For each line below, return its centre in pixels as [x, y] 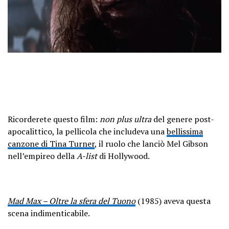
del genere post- [183, 119]
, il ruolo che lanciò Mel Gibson [151, 144]
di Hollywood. [123, 156]
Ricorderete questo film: [54, 119]
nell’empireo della [42, 156]
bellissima [185, 132]
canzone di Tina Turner [51, 144]
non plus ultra [125, 119]
